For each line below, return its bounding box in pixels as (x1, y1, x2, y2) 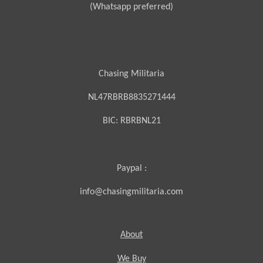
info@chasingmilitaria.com (80, 187, 183, 197)
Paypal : (116, 164, 147, 174)
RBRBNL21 (120, 116, 161, 126)
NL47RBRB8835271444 (87, 93, 176, 103)
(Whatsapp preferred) (90, 2, 173, 12)
